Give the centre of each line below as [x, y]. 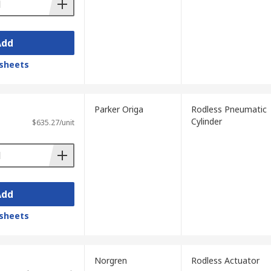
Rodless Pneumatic [229, 109]
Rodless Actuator [225, 260]
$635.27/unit [53, 122]
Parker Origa [119, 109]
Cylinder [206, 121]
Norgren [110, 260]
